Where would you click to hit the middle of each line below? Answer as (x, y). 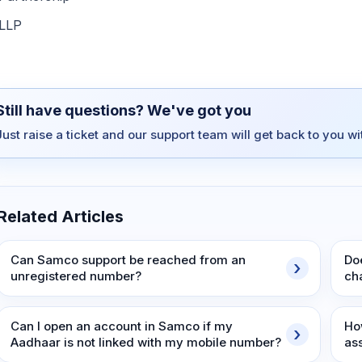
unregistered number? (76, 276)
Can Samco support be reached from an (128, 260)
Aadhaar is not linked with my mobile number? (146, 342)
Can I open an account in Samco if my (122, 326)
